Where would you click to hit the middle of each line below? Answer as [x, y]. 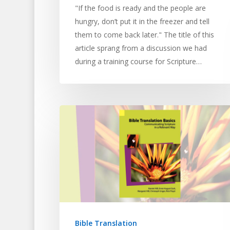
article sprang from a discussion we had [141, 48]
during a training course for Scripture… [138, 62]
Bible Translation [106, 223]
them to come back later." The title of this [144, 35]
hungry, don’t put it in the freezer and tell [142, 22]
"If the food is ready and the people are [140, 8]
